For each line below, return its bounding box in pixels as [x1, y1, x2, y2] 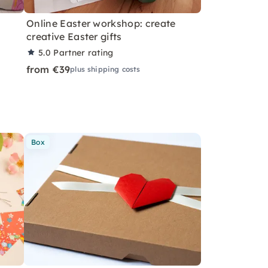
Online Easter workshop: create [26, 17, 176, 29]
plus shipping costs [70, 64, 141, 74]
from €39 [26, 63, 71, 75]
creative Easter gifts [26, 30, 122, 42]
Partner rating [53, 47, 114, 58]
